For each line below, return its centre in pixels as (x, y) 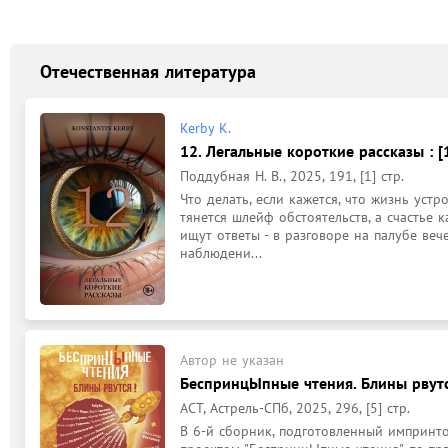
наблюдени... (221, 253)
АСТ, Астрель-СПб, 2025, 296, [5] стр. (295, 408)
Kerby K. (205, 128)
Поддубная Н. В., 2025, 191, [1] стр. (292, 176)
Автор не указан (232, 360)
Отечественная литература (148, 71)
